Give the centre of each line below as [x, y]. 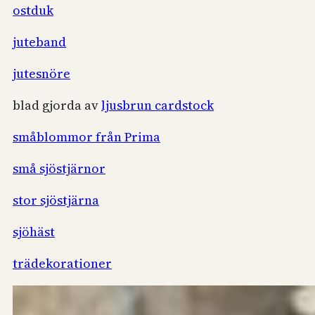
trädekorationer [62, 264]
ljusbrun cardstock [157, 105]
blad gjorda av [57, 105]
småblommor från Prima [86, 137]
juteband [39, 42]
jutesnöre [41, 74]
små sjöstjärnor [59, 169]
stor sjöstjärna [56, 200]
